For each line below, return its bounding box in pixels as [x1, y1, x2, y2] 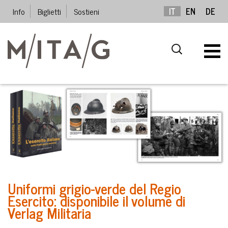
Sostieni [74, 5, 99, 18]
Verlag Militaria [8, 201, 91, 224]
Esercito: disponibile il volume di [8, 189, 185, 212]
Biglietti [38, 5, 61, 18]
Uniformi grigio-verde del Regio [8, 177, 181, 200]
